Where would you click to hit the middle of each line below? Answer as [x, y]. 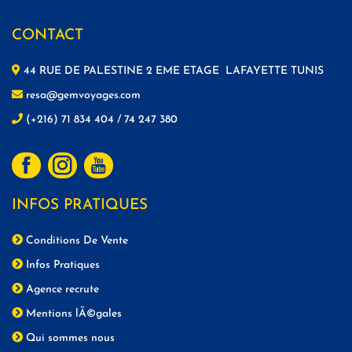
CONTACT [48, 35]
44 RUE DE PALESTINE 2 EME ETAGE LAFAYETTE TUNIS [172, 71]
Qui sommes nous [69, 338]
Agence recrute [61, 289]
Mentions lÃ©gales [72, 313]
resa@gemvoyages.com [82, 95]
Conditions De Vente [75, 240]
